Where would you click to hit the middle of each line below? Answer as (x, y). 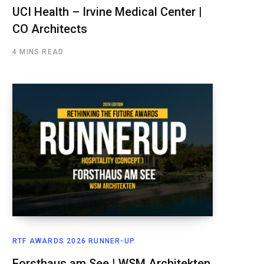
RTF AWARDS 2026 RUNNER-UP (74, 241)
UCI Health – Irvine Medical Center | (107, 11)
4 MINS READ (38, 52)
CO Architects (50, 29)
